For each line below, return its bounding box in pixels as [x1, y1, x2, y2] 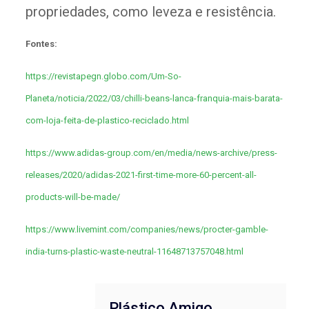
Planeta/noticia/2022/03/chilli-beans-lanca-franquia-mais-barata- [25, 93, 283, 104]
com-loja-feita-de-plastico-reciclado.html [25, 115, 189, 126]
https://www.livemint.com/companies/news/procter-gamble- [25, 224, 268, 235]
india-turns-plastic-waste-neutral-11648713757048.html [25, 246, 243, 257]
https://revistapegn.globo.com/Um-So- [25, 71, 181, 82]
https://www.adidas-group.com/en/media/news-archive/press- [25, 148, 277, 159]
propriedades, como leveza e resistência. [25, 3, 276, 21]
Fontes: [25, 39, 57, 50]
